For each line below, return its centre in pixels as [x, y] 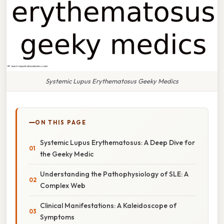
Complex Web [63, 185]
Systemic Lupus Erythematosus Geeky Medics [112, 81]
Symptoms [57, 217]
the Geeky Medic [67, 154]
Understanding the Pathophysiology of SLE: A [114, 174]
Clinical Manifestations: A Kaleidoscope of [108, 205]
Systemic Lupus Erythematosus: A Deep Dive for [117, 142]
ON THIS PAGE [61, 122]
